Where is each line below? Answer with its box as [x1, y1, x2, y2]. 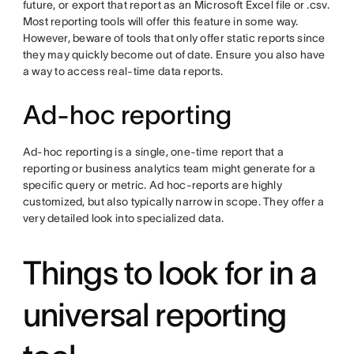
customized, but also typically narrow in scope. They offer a [22, 195, 325, 209]
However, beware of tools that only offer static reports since [22, 32, 326, 45]
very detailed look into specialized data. [22, 212, 224, 225]
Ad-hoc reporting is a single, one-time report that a [22, 145, 284, 159]
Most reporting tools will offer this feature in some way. [22, 15, 299, 28]
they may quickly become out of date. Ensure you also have [22, 48, 326, 62]
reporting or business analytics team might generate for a [22, 162, 316, 175]
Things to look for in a [22, 254, 318, 292]
